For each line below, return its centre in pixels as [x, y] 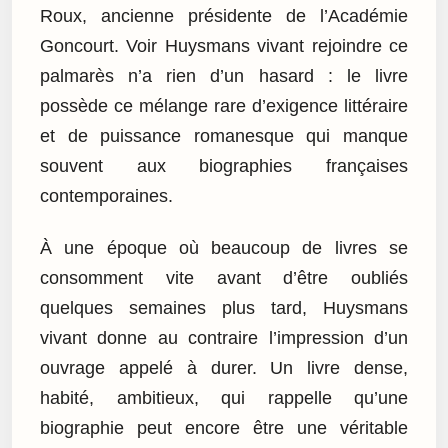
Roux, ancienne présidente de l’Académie [224, 15]
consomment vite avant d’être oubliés [224, 278]
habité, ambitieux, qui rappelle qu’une [224, 398]
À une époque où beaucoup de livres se [224, 248]
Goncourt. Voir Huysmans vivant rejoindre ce [224, 45]
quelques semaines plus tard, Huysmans [224, 308]
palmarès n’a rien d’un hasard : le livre [224, 75]
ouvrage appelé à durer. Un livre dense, [224, 368]
